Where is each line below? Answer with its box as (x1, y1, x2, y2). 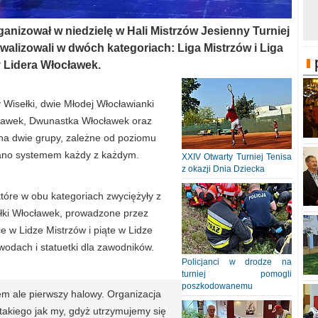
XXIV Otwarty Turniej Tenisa (182, 152, 292, 162)
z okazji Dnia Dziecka (182, 164, 265, 174)
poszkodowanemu (182, 281, 253, 291)
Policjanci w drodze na (182, 257, 292, 267)
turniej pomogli (182, 269, 292, 279)
